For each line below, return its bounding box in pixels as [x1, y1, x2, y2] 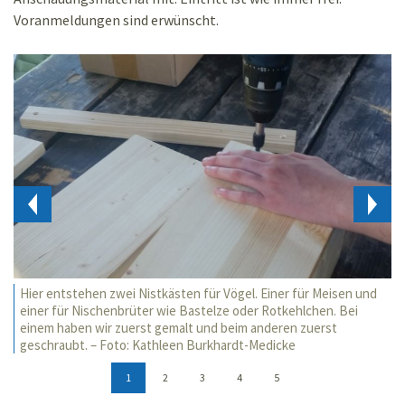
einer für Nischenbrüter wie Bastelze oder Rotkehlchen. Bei [20, 302, 358, 320]
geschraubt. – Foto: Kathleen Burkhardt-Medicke [20, 336, 296, 354]
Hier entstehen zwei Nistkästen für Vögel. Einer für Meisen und [20, 285, 377, 303]
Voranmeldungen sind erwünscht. [14, 10, 219, 29]
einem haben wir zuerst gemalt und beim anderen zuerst [20, 319, 337, 337]
